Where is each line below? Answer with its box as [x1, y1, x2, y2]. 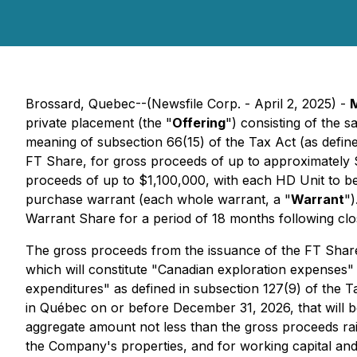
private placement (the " [25, 115, 172, 131]
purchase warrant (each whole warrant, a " [25, 191, 291, 207]
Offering [172, 115, 226, 131]
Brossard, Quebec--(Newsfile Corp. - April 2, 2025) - [25, 96, 350, 112]
